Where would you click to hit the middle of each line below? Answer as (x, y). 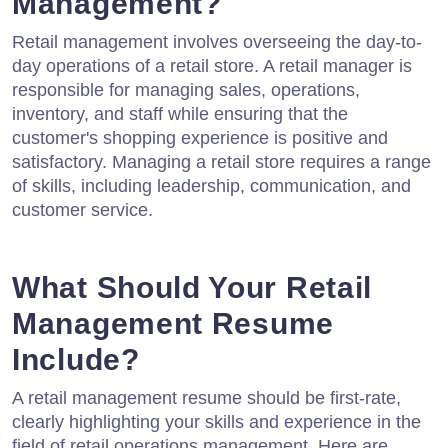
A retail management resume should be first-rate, (206, 398)
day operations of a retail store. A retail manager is (212, 66)
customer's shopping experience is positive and (200, 138)
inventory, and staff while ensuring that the (180, 114)
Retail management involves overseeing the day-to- (217, 42)
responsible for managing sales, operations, (186, 90)
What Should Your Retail (192, 288)
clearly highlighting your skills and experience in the (216, 422)
